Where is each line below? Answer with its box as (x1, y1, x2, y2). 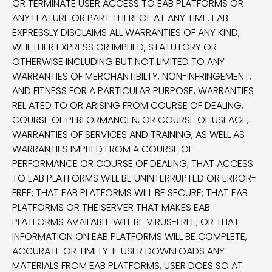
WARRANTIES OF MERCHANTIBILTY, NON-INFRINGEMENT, (12, 69, 251, 83)
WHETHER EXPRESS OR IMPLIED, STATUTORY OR (12, 40, 217, 54)
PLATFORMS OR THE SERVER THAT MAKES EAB (12, 200, 210, 214)
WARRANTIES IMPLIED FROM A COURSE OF (12, 142, 193, 156)
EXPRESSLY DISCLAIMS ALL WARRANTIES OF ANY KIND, (12, 25, 240, 39)
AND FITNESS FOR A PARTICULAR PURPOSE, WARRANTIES (12, 84, 254, 98)
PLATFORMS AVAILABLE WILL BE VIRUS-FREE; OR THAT (12, 215, 239, 229)
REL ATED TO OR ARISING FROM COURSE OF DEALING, (12, 98, 243, 112)
